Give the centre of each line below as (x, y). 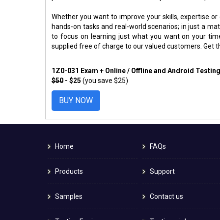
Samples (69, 196)
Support (163, 171)
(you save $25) (105, 80)
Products (69, 171)
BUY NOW (76, 100)
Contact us (167, 196)
